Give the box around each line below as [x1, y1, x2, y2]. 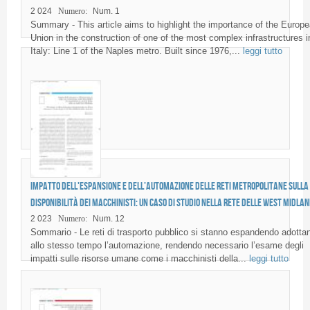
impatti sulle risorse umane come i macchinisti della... [30, 253, 249, 264]
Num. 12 [92, 213, 125, 224]
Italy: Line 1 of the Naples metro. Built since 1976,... [30, 46, 243, 57]
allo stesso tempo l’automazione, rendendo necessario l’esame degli [30, 239, 304, 250]
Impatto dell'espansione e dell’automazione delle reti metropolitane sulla [30, 179, 309, 192]
